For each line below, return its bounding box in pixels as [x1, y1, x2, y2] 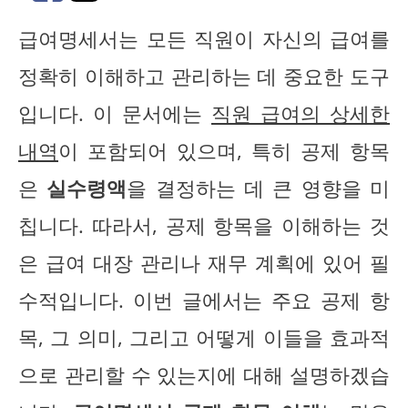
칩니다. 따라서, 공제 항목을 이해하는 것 [18, 212, 390, 240]
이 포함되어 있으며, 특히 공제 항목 [58, 138, 390, 165]
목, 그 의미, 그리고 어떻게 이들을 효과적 [18, 324, 390, 352]
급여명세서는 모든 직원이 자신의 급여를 [18, 25, 390, 53]
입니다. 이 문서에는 [18, 100, 211, 127]
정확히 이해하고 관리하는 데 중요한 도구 [18, 63, 390, 90]
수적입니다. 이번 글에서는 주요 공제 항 [18, 287, 390, 314]
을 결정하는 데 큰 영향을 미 [127, 175, 391, 202]
